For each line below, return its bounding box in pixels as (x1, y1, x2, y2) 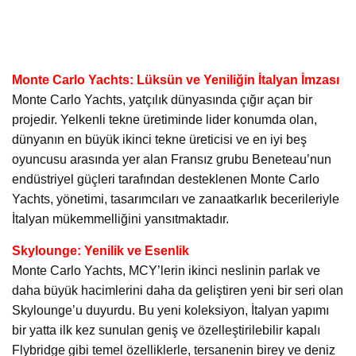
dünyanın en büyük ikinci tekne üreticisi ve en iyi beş (12, 133, 307, 147)
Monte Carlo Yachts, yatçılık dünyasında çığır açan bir (12, 93, 312, 107)
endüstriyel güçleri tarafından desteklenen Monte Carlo (12, 172, 319, 187)
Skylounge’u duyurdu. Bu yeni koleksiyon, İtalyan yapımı (12, 304, 329, 318)
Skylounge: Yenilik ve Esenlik (12, 244, 189, 258)
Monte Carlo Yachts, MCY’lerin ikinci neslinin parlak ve (12, 264, 320, 278)
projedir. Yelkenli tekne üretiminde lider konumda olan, (12, 113, 317, 127)
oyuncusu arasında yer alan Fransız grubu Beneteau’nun (12, 153, 331, 167)
